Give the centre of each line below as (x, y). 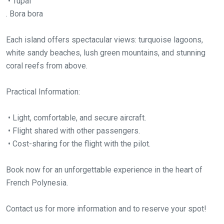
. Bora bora (24, 14)
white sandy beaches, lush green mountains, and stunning (106, 53)
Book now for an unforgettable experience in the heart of (104, 170)
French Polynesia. (37, 183)
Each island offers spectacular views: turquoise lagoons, (104, 40)
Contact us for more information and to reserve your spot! (106, 209)
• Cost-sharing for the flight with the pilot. (78, 144)
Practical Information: (43, 92)
